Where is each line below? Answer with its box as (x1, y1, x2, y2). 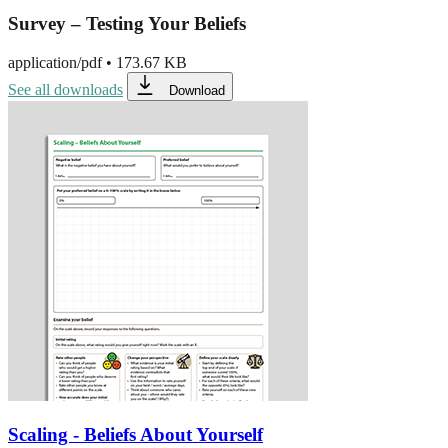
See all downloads (8, 81, 123, 98)
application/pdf (8, 54, 102, 71)
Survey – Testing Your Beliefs (8, 13, 246, 35)
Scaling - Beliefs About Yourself (8, 423, 263, 445)
